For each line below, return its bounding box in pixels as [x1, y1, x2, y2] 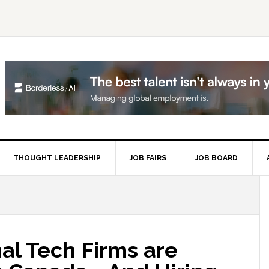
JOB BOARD [195, 154, 238, 162]
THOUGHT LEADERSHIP [13, 154, 101, 162]
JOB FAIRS [130, 154, 166, 162]
